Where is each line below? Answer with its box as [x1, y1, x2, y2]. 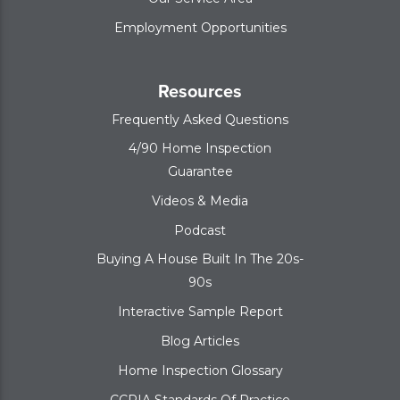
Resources [158, 77, 242, 104]
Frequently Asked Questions [112, 111, 288, 128]
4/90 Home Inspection [129, 139, 271, 156]
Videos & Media [152, 192, 248, 209]
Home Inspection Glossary [117, 362, 283, 379]
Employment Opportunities [113, 19, 287, 36]
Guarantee [167, 162, 233, 179]
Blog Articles [161, 332, 239, 349]
